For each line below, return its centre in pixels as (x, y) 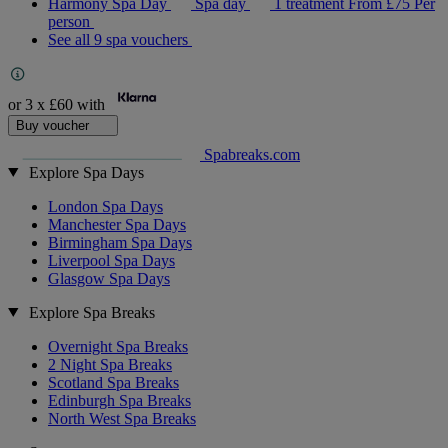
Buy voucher (54, 125)
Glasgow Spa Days (109, 278)
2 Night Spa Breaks (110, 364)
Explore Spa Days (86, 172)
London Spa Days (105, 206)
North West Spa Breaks (122, 418)
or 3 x (28, 105)
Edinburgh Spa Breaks (119, 400)
